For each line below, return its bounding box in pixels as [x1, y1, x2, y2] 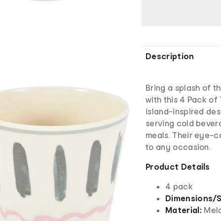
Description [146, 51, 194, 61]
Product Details [146, 161, 210, 171]
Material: [165, 205, 204, 215]
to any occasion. [146, 142, 211, 151]
